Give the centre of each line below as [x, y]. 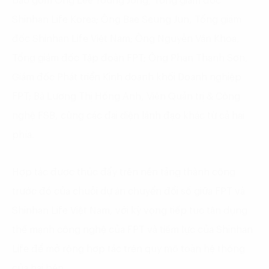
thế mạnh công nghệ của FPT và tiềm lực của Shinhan [132, 230]
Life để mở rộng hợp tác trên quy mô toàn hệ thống [128, 249]
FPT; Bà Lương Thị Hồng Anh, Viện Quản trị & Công [126, 97]
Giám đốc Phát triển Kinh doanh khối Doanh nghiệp [127, 78]
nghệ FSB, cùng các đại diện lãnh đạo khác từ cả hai [128, 116]
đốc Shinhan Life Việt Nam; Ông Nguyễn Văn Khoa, [126, 39]
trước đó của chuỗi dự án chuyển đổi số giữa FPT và [128, 192]
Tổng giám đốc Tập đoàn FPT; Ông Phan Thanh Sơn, [130, 59]
